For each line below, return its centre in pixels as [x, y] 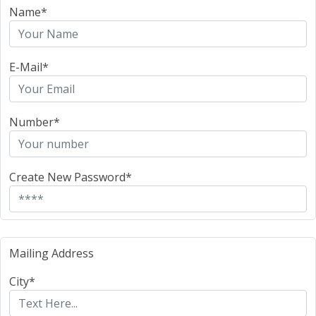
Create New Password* [71, 177]
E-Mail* [29, 67]
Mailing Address [51, 253]
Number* [35, 122]
